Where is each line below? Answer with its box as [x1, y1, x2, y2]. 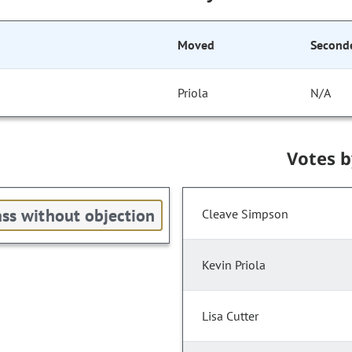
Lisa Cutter [202, 308, 258, 324]
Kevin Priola [202, 257, 266, 273]
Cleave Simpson [202, 206, 288, 222]
